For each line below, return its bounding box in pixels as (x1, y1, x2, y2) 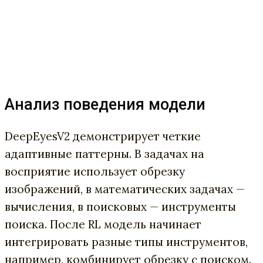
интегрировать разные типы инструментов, (5, 234, 248, 249)
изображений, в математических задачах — (5, 181, 245, 196)
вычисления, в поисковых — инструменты (5, 199, 236, 214)
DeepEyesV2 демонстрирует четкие (5, 129, 201, 143)
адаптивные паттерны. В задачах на (5, 146, 204, 161)
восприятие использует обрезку (5, 164, 185, 178)
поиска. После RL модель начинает (5, 217, 201, 231)
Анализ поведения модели (5, 95, 205, 114)
